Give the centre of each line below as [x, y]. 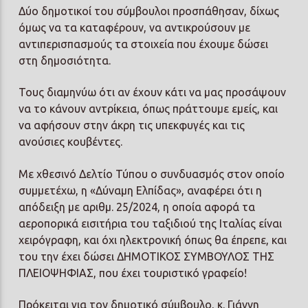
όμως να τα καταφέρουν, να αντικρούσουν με [135, 27]
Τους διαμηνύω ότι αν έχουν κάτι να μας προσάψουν [153, 92]
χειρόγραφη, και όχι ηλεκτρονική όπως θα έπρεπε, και [153, 240]
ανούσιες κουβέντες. [71, 142]
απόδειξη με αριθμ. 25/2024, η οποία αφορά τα [137, 207]
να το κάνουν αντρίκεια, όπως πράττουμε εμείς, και [148, 109]
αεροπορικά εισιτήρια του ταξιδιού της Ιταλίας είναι [151, 223]
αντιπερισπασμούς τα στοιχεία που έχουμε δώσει [144, 44]
